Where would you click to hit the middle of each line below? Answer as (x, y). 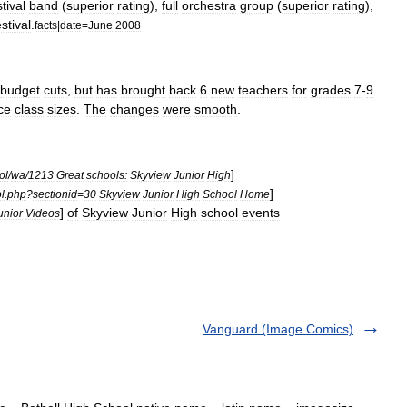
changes (134, 109)
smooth (216, 109)
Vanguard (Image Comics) (278, 329)
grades (331, 90)
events (261, 213)
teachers (263, 90)
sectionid (55, 194)
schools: (107, 175)
